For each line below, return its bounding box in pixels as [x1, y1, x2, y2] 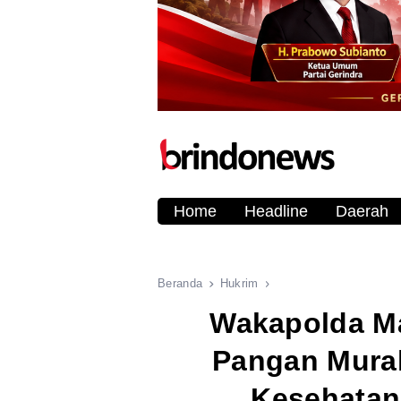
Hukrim [219, 277, 259, 291]
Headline [243, 202, 308, 221]
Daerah [335, 202, 388, 221]
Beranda [158, 277, 203, 291]
